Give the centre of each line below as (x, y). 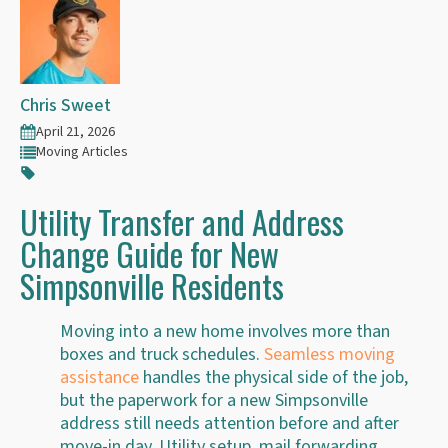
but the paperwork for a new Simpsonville (214, 400)
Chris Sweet (65, 105)
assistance (99, 377)
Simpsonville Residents (152, 285)
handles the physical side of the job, (273, 377)
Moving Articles (82, 152)
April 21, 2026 (75, 131)
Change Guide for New (149, 253)
